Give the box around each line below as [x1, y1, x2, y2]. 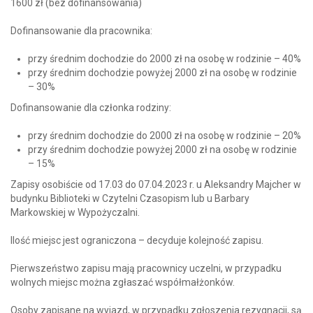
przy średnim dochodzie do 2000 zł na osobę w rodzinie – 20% [28, 129, 301, 141]
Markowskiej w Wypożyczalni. [10, 206, 140, 218]
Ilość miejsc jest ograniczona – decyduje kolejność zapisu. [10, 234, 263, 246]
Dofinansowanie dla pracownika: [10, 24, 152, 36]
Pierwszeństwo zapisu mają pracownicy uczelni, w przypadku [10, 262, 282, 274]
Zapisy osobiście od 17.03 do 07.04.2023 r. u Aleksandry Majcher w [10, 178, 301, 190]
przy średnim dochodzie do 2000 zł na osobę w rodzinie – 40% [28, 52, 301, 64]
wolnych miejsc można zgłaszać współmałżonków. [10, 276, 235, 288]
